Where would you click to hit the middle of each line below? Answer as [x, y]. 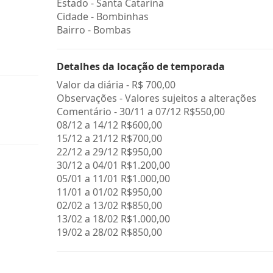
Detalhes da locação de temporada [140, 66]
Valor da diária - [94, 85]
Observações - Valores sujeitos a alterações [156, 98]
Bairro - [75, 30]
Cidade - [76, 16]
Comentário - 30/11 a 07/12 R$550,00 [140, 112]
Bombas [112, 30]
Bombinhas [122, 16]
